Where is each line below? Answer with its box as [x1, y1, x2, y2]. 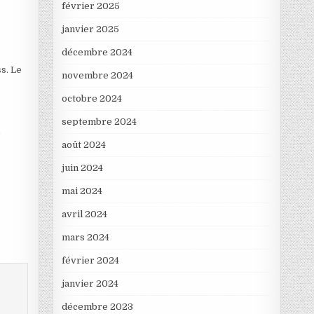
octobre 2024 [61, 93, 122, 104]
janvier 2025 [61, 24, 119, 35]
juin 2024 [61, 163, 103, 174]
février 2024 [61, 255, 119, 266]
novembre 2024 [61, 70, 133, 81]
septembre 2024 [61, 116, 137, 128]
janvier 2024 [61, 278, 118, 289]
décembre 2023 [61, 301, 133, 313]
